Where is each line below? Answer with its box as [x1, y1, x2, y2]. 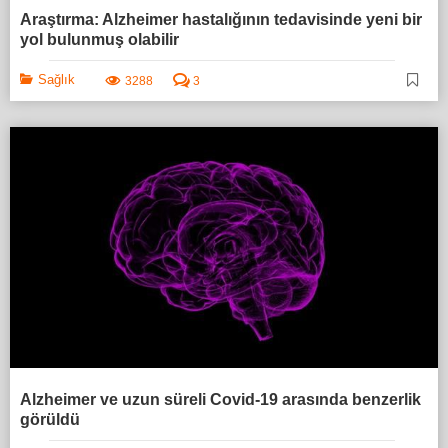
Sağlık [38, 71, 75, 87]
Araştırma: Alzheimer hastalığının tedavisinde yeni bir [20, 10, 422, 28]
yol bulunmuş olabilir [20, 30, 179, 48]
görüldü [20, 411, 80, 429]
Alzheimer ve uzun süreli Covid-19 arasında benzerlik [20, 391, 421, 409]
